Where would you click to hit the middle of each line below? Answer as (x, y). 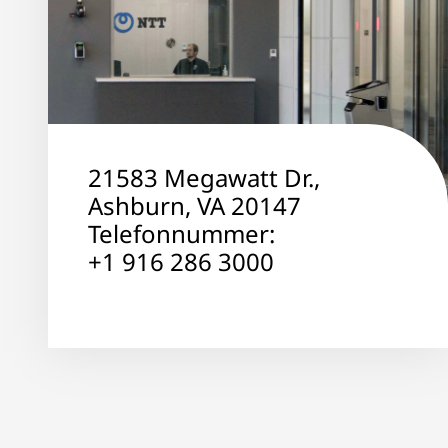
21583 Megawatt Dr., (204, 178)
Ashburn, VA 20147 (194, 206)
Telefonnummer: (181, 234)
